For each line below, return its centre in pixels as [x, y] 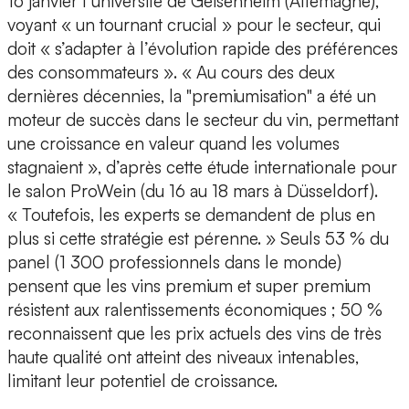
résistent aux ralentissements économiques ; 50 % [195, 310]
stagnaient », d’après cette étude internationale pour [202, 168]
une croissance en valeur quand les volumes [173, 144]
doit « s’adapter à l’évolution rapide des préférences [203, 49]
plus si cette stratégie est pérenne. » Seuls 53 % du [198, 239]
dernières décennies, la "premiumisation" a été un [192, 96]
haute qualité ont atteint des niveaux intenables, [183, 357]
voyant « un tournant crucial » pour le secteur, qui [194, 25]
